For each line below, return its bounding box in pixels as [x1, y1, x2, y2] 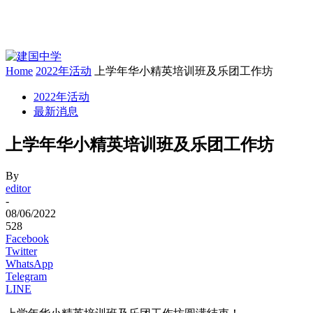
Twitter [6, 245, 37, 257]
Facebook [6, 232, 49, 245]
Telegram [6, 270, 47, 282]
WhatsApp [6, 257, 53, 270]
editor [6, 182, 31, 194]
